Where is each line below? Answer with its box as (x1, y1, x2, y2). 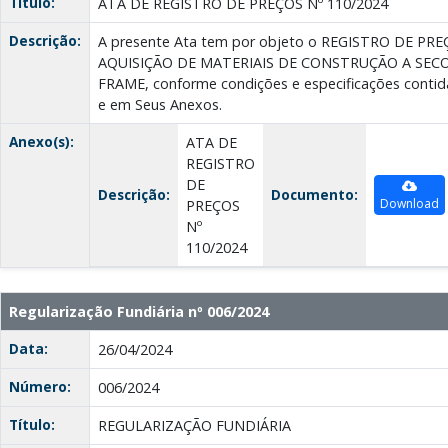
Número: (9, 377, 71, 397)
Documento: (271, 185, 358, 205)
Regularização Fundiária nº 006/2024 (9, 302, 269, 322)
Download (380, 195, 439, 213)
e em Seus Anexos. (98, 95, 222, 115)
